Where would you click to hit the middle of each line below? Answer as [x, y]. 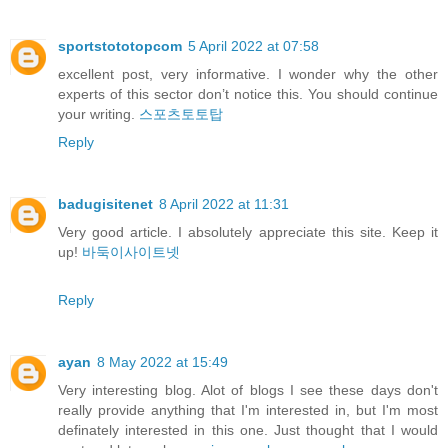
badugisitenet [105, 204]
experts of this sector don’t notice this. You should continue [248, 94]
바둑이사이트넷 [131, 252]
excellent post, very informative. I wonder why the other [248, 74]
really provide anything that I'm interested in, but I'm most [248, 409]
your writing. [98, 114]
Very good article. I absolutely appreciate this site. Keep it [248, 232]
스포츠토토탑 [181, 114]
